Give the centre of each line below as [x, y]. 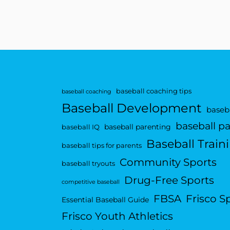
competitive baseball [90, 182]
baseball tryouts [88, 164]
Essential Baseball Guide [105, 200]
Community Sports [168, 162]
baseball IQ [80, 127]
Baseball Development [131, 108]
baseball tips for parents [101, 146]
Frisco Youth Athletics [117, 216]
